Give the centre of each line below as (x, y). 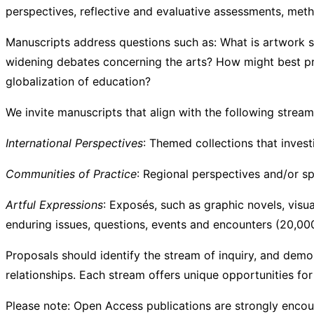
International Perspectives (74, 143)
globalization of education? (78, 81)
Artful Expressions (54, 204)
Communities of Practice (71, 173)
